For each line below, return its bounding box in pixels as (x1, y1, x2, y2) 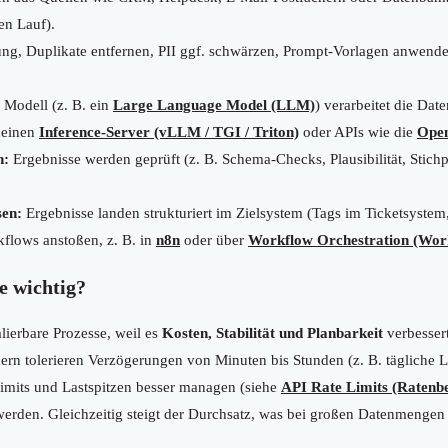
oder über (180, 231, 248, 248)
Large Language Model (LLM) (113, 96, 315, 113)
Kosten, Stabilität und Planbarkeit (162, 324, 383, 341)
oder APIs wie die (299, 123, 417, 140)
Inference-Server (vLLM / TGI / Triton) (39, 123, 299, 140)
